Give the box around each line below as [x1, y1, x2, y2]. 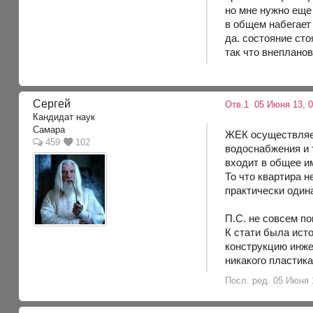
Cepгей [33, 97, 71, 110]
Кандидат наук [33, 112, 96, 123]
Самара [33, 124, 66, 135]
